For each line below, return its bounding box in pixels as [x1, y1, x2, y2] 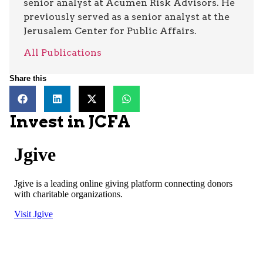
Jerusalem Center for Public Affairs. [23, 25, 197, 36]
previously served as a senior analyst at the [23, 11, 230, 22]
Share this [9, 73, 46, 83]
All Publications [23, 46, 102, 58]
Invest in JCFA [9, 111, 130, 131]
